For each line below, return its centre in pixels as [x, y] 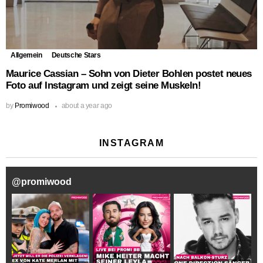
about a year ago [87, 106]
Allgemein [26, 55]
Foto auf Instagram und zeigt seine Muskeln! [104, 86]
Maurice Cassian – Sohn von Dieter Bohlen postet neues [129, 74]
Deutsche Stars [76, 55]
